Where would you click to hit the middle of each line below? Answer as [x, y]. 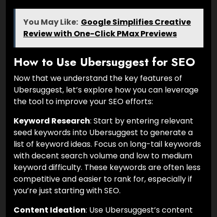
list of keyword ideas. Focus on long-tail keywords [107, 144]
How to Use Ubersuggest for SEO [104, 62]
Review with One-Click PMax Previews [100, 34]
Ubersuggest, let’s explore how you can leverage [106, 90]
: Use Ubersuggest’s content [139, 210]
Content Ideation [50, 210]
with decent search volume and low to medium [103, 156]
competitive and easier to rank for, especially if [103, 179]
